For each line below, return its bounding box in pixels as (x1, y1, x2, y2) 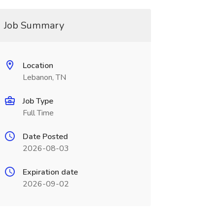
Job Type (22, 96, 53, 107)
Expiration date (22, 167, 78, 178)
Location (22, 60, 53, 71)
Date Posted (22, 131, 68, 142)
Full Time (22, 108, 54, 118)
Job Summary (3, 19, 64, 32)
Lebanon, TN (22, 72, 66, 83)
